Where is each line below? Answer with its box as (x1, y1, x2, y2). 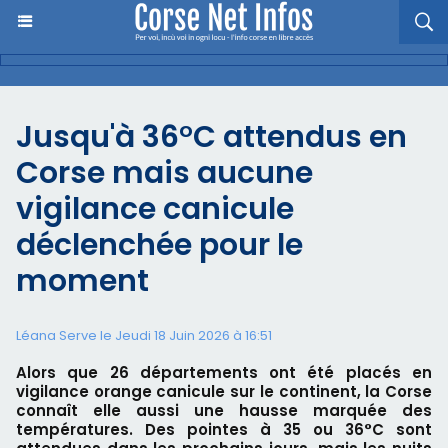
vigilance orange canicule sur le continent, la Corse (16, 381, 432, 402)
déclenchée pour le (16, 224, 303, 266)
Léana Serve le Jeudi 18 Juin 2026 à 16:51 (16, 326, 272, 345)
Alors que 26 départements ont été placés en (16, 362, 432, 383)
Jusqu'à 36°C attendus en (16, 116, 407, 158)
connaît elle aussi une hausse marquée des (16, 400, 432, 421)
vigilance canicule (16, 188, 294, 230)
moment (16, 260, 149, 302)
